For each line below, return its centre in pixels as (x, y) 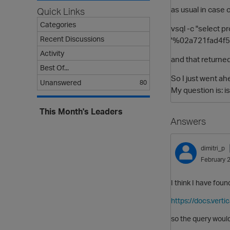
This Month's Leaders (81, 111)
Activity (52, 53)
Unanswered (61, 82)
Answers (188, 121)
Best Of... (54, 68)
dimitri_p (213, 148)
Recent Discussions (72, 39)
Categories (58, 24)
